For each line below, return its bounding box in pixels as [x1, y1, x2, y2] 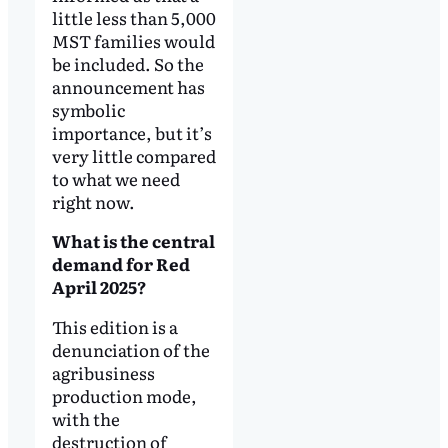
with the [51, 406, 120, 432]
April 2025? [51, 274, 146, 300]
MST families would [51, 27, 215, 53]
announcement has [51, 73, 205, 99]
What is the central [51, 228, 215, 254]
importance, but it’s [51, 119, 212, 145]
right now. [51, 188, 135, 214]
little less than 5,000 [51, 4, 216, 30]
